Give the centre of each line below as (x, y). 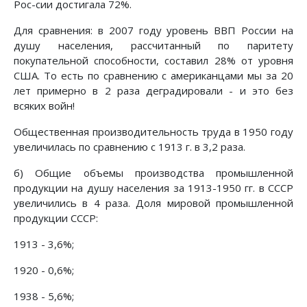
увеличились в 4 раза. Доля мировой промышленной (153, 202)
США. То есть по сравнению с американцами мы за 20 (153, 75)
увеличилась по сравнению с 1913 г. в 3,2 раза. (130, 146)
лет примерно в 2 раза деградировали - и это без (153, 90)
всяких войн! (44, 105)
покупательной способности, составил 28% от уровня (153, 60)
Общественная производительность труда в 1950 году (153, 131)
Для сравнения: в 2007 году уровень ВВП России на (153, 30)
